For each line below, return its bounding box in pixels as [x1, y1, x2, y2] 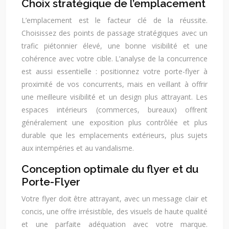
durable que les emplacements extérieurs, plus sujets [21, 130, 208, 140]
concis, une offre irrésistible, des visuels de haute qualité [21, 207, 208, 216]
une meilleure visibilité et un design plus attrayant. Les [21, 92, 208, 102]
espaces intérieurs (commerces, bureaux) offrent [21, 105, 208, 114]
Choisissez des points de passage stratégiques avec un [21, 28, 208, 38]
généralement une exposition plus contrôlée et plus [21, 118, 208, 127]
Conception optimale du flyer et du [21, 163, 198, 175]
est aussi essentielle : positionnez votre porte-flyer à [21, 66, 208, 76]
